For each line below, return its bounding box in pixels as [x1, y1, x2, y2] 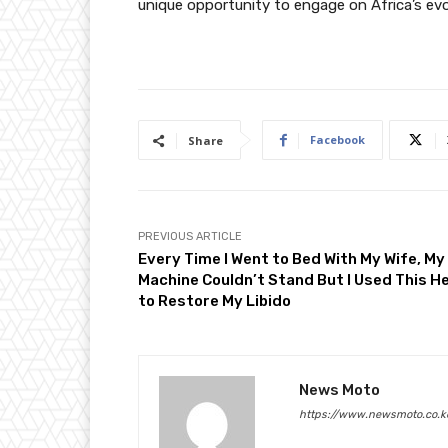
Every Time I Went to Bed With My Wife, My [138, 250, 445, 269]
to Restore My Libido [138, 292, 291, 311]
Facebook [310, 132, 365, 148]
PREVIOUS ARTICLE [138, 230, 242, 244]
